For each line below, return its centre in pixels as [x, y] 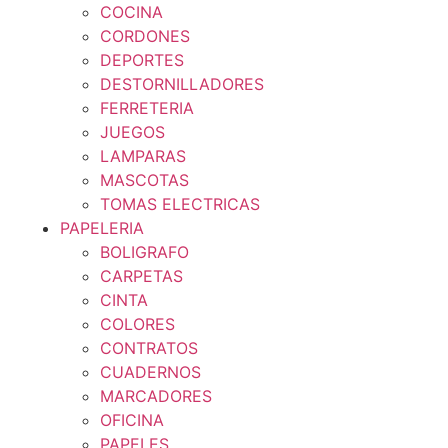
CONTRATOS [149, 348]
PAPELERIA [102, 228]
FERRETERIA [147, 108]
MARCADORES [156, 396]
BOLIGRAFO [144, 252]
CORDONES [145, 36]
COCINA [131, 12]
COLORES [137, 324]
